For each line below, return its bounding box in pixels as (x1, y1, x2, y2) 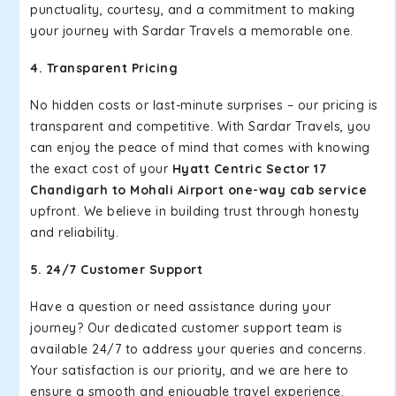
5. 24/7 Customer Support (30, 262, 202, 278)
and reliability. (30, 225, 118, 240)
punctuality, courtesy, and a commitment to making (30, 2, 355, 18)
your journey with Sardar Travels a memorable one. (30, 23, 354, 39)
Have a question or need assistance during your (30, 299, 331, 315)
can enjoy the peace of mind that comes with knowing (30, 140, 370, 156)
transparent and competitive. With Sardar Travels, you (30, 118, 371, 134)
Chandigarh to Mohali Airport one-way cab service (30, 182, 367, 198)
